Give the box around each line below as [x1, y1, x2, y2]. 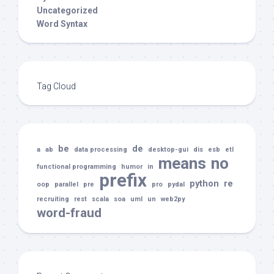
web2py [161, 195, 185, 204]
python [190, 179, 219, 190]
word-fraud [37, 206, 102, 221]
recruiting [37, 195, 69, 204]
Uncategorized [37, 6, 98, 16]
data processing [74, 146, 127, 154]
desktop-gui [148, 146, 188, 154]
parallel [54, 180, 78, 189]
